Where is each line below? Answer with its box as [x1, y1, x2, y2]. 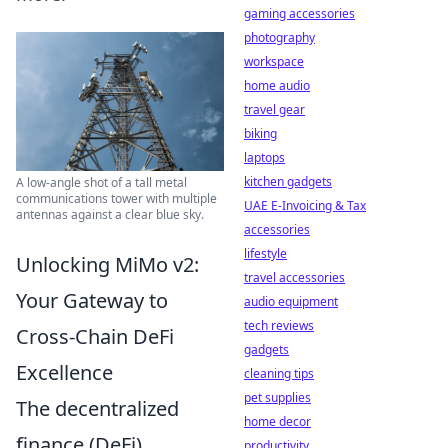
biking [244, 125, 277, 142]
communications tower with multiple [16, 189, 217, 207]
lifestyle [244, 245, 287, 262]
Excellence [16, 358, 113, 386]
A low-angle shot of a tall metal [16, 173, 187, 191]
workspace [244, 53, 304, 70]
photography [244, 29, 315, 46]
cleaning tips [244, 365, 314, 382]
